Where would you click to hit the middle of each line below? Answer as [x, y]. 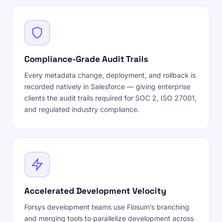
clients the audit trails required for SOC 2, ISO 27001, [111, 98]
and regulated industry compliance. [82, 109]
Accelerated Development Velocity [95, 191]
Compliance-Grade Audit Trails [86, 59]
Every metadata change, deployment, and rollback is [110, 75]
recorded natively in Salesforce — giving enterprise [107, 86]
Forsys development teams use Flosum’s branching [107, 207]
